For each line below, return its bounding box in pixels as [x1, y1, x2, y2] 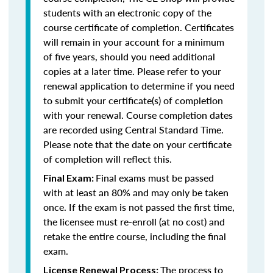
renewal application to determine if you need [43, 79, 235, 93]
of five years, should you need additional [43, 49, 215, 63]
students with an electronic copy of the [43, 5, 211, 19]
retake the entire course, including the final [43, 229, 226, 243]
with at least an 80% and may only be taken [43, 185, 229, 199]
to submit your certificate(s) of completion [43, 93, 223, 107]
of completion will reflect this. [43, 152, 172, 166]
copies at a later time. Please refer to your [43, 64, 221, 78]
